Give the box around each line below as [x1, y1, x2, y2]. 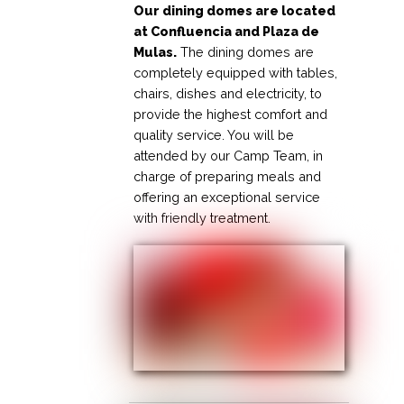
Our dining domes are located [133, 2, 336, 18]
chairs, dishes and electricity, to [133, 85, 323, 101]
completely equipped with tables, [133, 64, 338, 80]
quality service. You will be [133, 126, 295, 142]
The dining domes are [177, 43, 315, 60]
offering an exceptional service [133, 188, 321, 205]
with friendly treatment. [133, 209, 271, 225]
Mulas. [133, 43, 178, 60]
